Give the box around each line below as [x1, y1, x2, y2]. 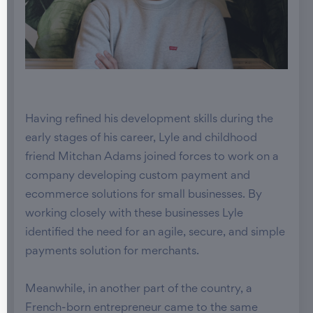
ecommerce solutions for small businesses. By [25, 189, 262, 201]
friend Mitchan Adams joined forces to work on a [25, 152, 279, 163]
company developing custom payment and [25, 170, 250, 182]
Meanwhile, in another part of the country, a [25, 284, 252, 295]
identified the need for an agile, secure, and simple [25, 227, 285, 238]
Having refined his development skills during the [25, 114, 273, 125]
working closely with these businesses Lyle [25, 208, 243, 219]
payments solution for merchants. [25, 246, 199, 257]
